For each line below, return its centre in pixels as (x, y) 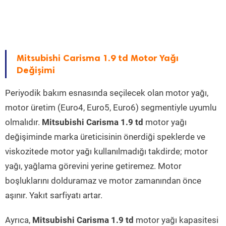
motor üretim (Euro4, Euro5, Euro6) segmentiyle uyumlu (111, 108)
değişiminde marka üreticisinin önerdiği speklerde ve (105, 137)
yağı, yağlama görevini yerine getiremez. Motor (93, 166)
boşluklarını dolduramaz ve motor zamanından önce (103, 181)
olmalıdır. (23, 122)
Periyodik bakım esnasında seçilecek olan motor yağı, (107, 93)
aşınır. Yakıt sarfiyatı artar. (54, 195)
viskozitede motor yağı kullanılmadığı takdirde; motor (106, 152)
